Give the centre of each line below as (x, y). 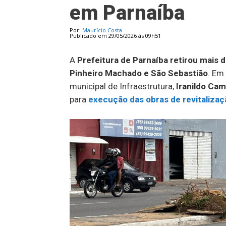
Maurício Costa (102, 30)
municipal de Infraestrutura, (123, 86)
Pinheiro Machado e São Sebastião (139, 73)
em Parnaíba (127, 13)
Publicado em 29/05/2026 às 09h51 (115, 36)
